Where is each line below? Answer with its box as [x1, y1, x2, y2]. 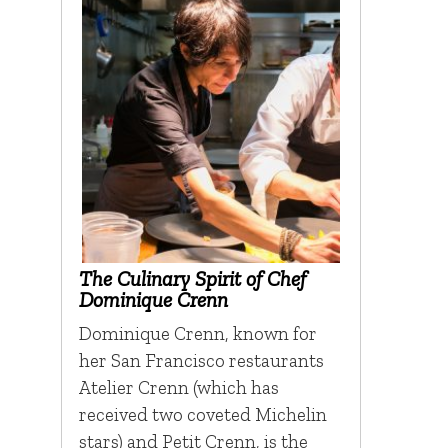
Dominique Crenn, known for [78, 322, 317, 346]
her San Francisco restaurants [78, 349, 324, 373]
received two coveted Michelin [78, 403, 327, 427]
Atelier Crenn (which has [78, 376, 279, 400]
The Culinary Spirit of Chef [78, 266, 306, 292]
